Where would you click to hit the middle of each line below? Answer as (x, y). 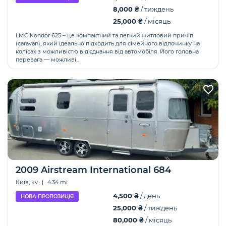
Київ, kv (27, 182)
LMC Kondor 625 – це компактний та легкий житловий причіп (104, 35)
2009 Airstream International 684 (93, 170)
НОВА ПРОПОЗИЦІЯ (47, 196)
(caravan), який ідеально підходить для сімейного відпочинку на (108, 43)
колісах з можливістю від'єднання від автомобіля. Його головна (107, 51)
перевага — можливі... (47, 60)
